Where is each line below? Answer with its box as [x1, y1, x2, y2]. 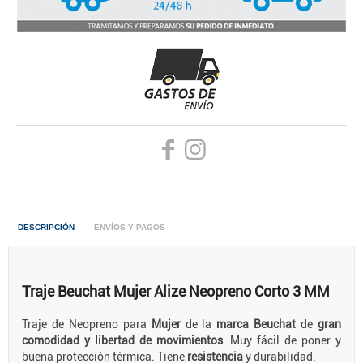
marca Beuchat [216, 317, 297, 331]
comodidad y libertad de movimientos [22, 333, 223, 347]
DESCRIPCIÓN [18, 222, 75, 232]
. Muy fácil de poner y [222, 333, 342, 347]
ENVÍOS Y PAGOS [94, 222, 165, 232]
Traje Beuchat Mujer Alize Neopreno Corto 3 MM [22, 282, 330, 300]
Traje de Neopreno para [22, 317, 147, 331]
